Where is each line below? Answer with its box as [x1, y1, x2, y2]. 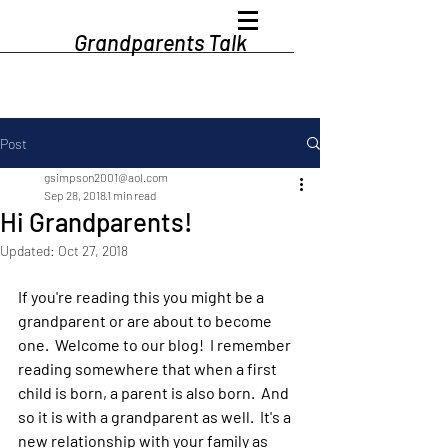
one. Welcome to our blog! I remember [18, 335, 294, 354]
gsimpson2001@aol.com [44, 170, 168, 184]
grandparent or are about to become [18, 311, 275, 330]
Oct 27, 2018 [58, 242, 128, 259]
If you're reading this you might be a [18, 287, 267, 306]
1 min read [107, 188, 156, 202]
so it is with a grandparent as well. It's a [18, 407, 294, 426]
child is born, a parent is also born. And [18, 383, 292, 402]
